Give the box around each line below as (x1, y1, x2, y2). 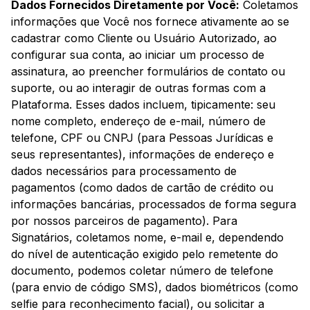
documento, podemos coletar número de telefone (11, 264, 273, 278)
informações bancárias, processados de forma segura (11, 197, 296, 212)
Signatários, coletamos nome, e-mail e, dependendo (11, 230, 284, 245)
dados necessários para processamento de (11, 164, 237, 179)
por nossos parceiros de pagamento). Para (11, 214, 237, 228)
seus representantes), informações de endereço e (11, 147, 274, 162)
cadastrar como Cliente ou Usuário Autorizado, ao (11, 31, 277, 46)
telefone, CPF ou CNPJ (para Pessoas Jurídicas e (11, 131, 273, 145)
